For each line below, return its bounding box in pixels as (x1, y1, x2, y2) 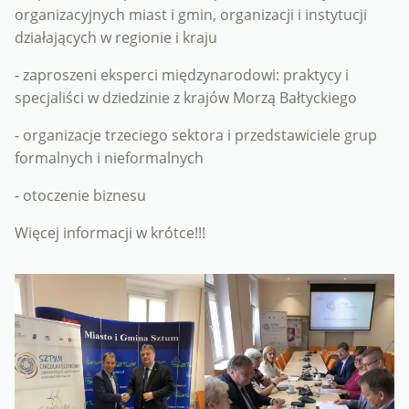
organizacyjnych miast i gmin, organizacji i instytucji (15, 5, 367, 26)
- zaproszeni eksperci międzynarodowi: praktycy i (15, 65, 349, 86)
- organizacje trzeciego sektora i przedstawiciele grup (15, 125, 377, 146)
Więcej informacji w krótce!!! (15, 223, 205, 244)
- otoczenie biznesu (15, 185, 146, 206)
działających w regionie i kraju (15, 27, 217, 48)
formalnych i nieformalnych (15, 148, 204, 169)
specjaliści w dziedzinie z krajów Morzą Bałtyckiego (15, 88, 357, 109)
